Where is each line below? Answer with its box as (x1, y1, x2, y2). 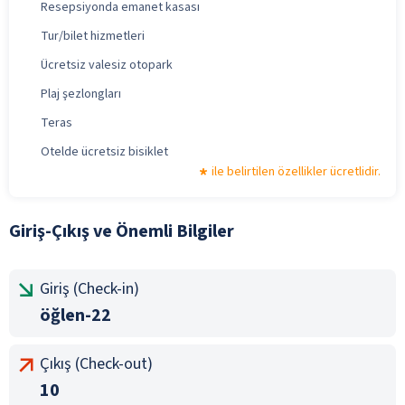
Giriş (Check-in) (40, 277, 139, 300)
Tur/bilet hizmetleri (41, 26, 145, 45)
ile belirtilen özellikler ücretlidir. (212, 162, 381, 181)
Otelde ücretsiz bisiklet (41, 142, 168, 161)
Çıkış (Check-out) (40, 352, 153, 375)
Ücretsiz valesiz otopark (41, 55, 173, 74)
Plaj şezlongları (41, 84, 121, 103)
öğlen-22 (40, 302, 111, 328)
